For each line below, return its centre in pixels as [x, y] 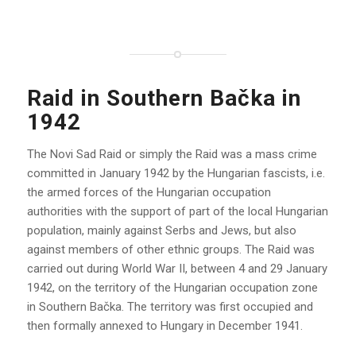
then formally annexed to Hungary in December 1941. [164, 326]
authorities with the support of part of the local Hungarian [177, 212]
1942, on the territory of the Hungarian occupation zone [172, 288]
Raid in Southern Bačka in [164, 99]
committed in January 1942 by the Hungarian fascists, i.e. [176, 174]
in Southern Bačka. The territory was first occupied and [170, 307]
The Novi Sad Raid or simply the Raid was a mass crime [172, 155]
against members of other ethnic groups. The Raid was [170, 250]
